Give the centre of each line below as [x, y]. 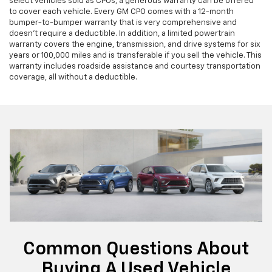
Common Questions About [136, 250]
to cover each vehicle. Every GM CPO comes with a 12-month [121, 12]
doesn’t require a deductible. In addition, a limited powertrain [122, 34]
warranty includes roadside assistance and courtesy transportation [135, 67]
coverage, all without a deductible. [73, 78]
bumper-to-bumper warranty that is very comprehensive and [123, 23]
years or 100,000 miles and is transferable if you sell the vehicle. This [135, 56]
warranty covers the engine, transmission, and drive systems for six [135, 45]
